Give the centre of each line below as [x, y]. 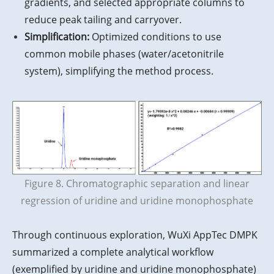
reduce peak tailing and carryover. [103, 19]
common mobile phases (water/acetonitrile [124, 54]
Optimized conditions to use [155, 36]
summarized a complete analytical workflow [113, 252]
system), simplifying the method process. [119, 71]
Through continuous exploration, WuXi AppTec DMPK [135, 235]
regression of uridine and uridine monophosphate [137, 201]
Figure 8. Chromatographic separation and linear [137, 184]
